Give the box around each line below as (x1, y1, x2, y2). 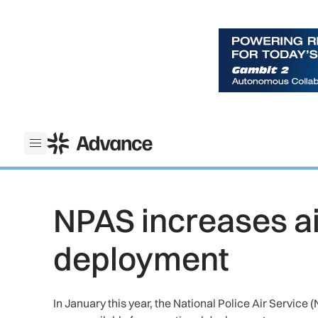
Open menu (34, 143, 94, 158)
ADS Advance (45, 133, 116, 147)
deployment (53, 238, 229, 278)
